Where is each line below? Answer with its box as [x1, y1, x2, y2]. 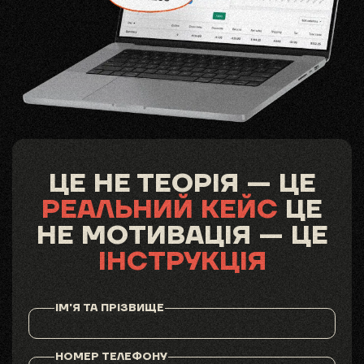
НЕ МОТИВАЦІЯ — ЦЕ [36, 219, 328, 253]
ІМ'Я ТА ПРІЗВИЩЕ [55, 301, 164, 314]
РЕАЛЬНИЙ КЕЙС [41, 193, 278, 227]
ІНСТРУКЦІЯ [97, 245, 266, 279]
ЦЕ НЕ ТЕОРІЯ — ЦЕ [48, 167, 316, 201]
